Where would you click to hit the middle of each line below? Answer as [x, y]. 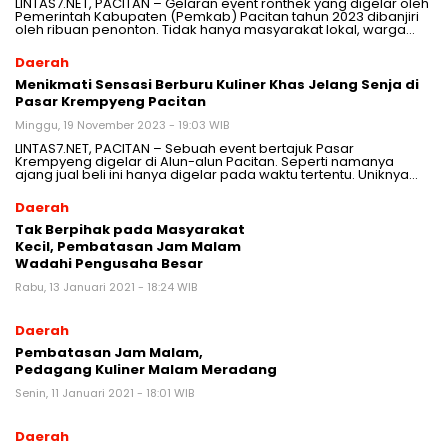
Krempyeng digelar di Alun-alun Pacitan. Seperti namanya [204, 162]
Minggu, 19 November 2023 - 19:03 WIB [122, 125]
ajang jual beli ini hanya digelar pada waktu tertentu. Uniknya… [216, 175]
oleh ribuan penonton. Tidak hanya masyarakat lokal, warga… [215, 30]
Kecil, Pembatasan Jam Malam [128, 247]
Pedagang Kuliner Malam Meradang [146, 370]
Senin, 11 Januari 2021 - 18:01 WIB [104, 393]
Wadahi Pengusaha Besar [109, 264]
